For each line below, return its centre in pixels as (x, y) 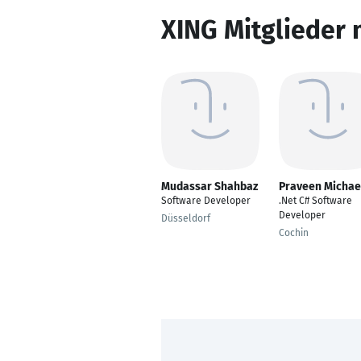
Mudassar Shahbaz (210, 187)
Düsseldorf (186, 218)
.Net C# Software (315, 201)
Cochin (294, 233)
